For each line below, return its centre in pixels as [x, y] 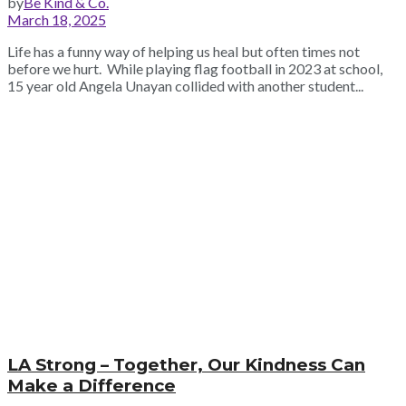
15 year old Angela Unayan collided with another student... [185, 85]
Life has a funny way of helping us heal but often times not [184, 51]
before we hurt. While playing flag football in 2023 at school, [195, 68]
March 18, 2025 [57, 19]
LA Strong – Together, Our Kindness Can [186, 365]
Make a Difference [92, 386]
